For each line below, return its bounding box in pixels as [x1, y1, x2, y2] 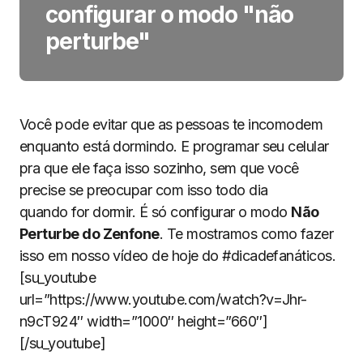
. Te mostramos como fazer [159, 225, 334, 242]
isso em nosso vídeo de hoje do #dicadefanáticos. [19, 247, 336, 264]
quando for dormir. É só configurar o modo [19, 203, 292, 220]
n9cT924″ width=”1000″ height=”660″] [19, 313, 268, 330]
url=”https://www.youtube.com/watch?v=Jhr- [19, 291, 307, 308]
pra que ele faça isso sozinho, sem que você [19, 160, 299, 177]
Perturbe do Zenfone [19, 225, 160, 242]
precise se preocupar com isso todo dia [19, 181, 268, 199]
